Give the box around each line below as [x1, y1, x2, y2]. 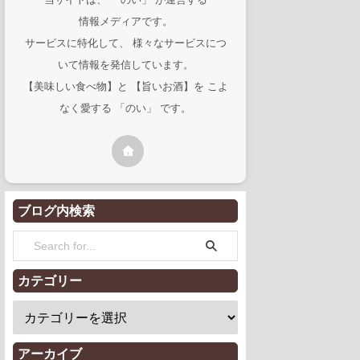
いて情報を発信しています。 [57, 58, 194, 71]
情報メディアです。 [78, 14, 173, 27]
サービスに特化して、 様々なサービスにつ [24, 36, 227, 49]
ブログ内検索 [18, 202, 95, 219]
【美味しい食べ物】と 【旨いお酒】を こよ [22, 80, 228, 92]
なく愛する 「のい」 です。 [59, 101, 191, 114]
